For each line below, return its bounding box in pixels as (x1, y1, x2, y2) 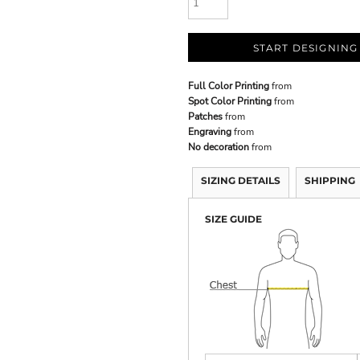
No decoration (188, 140, 249, 153)
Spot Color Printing (188, 94, 272, 108)
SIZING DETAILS (201, 174, 280, 186)
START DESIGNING (252, 42, 358, 54)
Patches (188, 109, 223, 123)
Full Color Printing (188, 79, 269, 92)
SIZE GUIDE (205, 212, 262, 225)
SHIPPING (305, 174, 355, 186)
